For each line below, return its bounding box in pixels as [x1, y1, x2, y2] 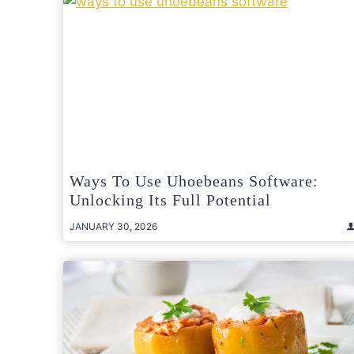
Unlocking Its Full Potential [70, 190, 271, 209]
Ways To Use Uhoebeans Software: [70, 171, 318, 190]
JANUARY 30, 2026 [70, 220, 157, 232]
